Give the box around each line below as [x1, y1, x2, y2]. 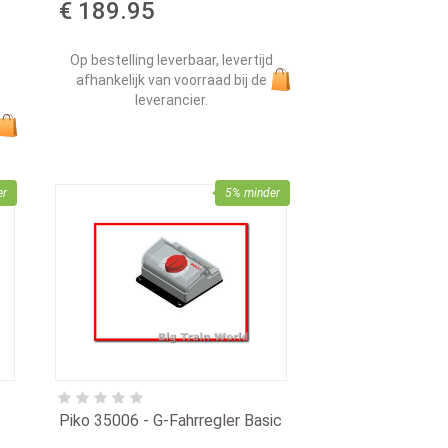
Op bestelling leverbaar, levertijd [70, 51, 274, 68]
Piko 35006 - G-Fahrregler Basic [59, 410, 283, 430]
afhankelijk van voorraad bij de [76, 71, 268, 88]
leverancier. [135, 91, 209, 108]
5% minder [224, 185, 280, 200]
